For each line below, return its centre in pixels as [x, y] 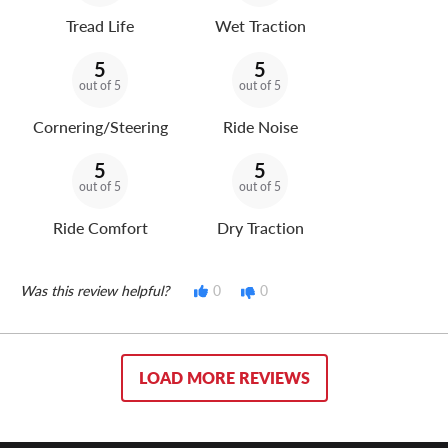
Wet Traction [260, 26]
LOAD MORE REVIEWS [224, 378]
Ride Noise [260, 127]
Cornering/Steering [100, 127]
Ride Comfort [100, 228]
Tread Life [100, 26]
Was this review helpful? [94, 290]
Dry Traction [260, 228]
